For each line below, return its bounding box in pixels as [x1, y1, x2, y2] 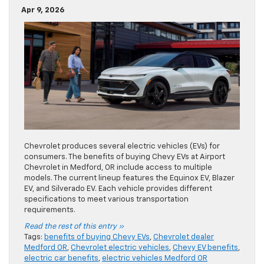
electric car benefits [24, 255, 98, 263]
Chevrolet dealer [153, 233, 214, 242]
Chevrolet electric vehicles [71, 244, 169, 252]
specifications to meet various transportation [24, 196, 189, 204]
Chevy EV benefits [173, 244, 238, 252]
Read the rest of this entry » [24, 223, 124, 231]
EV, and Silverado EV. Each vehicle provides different [24, 185, 212, 193]
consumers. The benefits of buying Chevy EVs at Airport [24, 153, 225, 161]
